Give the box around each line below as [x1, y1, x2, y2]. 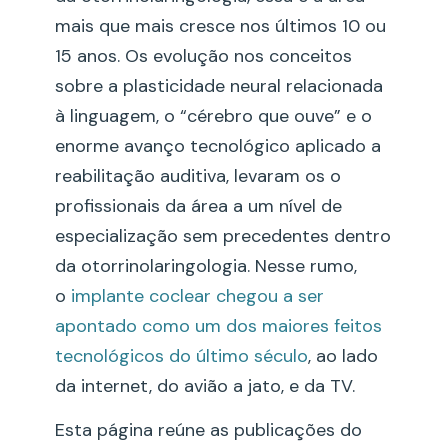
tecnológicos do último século [55, 343, 308, 368]
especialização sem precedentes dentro [55, 223, 391, 248]
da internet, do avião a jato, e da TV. [55, 373, 355, 398]
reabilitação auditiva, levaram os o [55, 163, 341, 188]
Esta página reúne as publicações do [55, 418, 362, 443]
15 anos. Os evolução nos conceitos [55, 43, 352, 68]
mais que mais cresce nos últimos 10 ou [55, 13, 386, 38]
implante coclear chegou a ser [71, 283, 324, 308]
